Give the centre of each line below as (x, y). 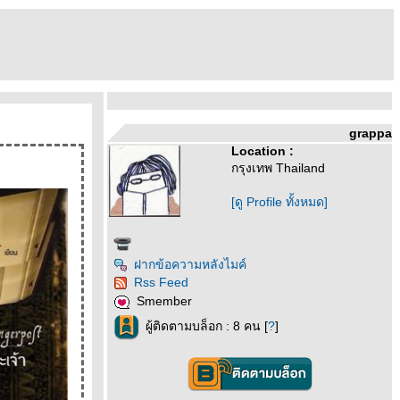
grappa (371, 133)
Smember (164, 301)
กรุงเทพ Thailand (278, 168)
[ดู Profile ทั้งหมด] (279, 202)
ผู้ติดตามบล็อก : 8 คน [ (207, 326)
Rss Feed (161, 282)
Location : (262, 151)
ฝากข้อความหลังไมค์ (190, 264)
